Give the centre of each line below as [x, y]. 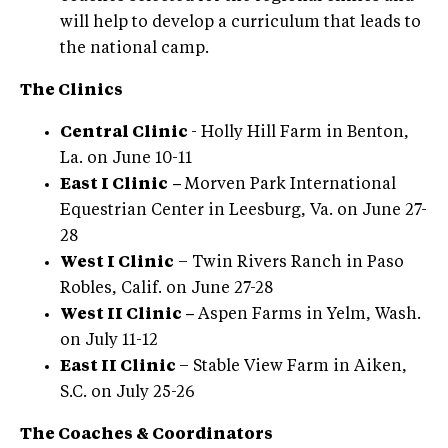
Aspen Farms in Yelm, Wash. [309, 314]
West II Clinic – [129, 314]
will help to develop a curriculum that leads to [240, 22]
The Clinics [71, 90]
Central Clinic [125, 132]
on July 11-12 [109, 340]
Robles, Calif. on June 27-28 [166, 288]
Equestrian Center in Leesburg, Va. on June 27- [243, 210]
